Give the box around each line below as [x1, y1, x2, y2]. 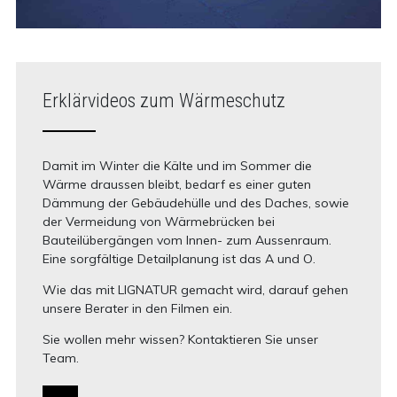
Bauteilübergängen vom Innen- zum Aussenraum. [42, 232, 331, 249]
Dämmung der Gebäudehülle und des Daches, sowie [42, 195, 349, 212]
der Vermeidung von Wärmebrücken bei [42, 214, 275, 230]
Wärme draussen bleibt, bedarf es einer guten [42, 176, 311, 193]
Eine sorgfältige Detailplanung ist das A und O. [42, 251, 315, 268]
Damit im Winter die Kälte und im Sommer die [42, 158, 312, 175]
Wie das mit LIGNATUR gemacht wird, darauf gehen [42, 282, 348, 299]
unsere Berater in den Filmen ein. [42, 300, 232, 317]
